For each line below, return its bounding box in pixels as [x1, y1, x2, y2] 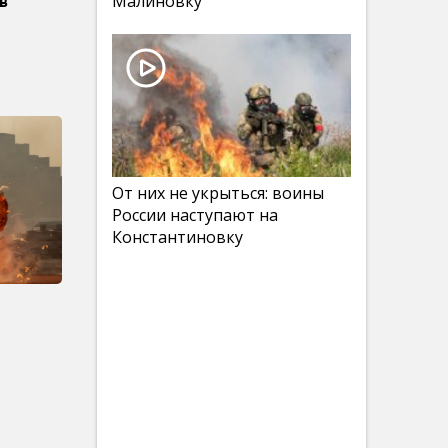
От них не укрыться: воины [112, 182, 324, 204]
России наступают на [112, 204, 278, 226]
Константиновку [112, 226, 243, 248]
